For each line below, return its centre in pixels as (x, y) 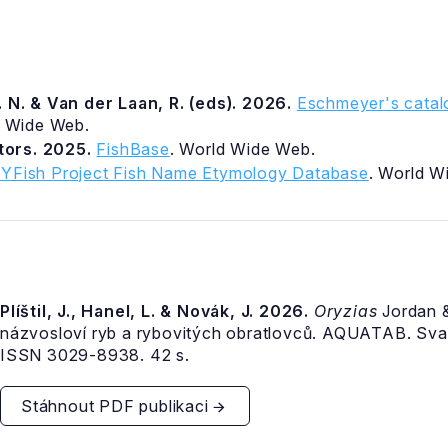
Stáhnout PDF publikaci (115, 405)
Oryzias (345, 310)
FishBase (133, 149)
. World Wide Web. (242, 149)
